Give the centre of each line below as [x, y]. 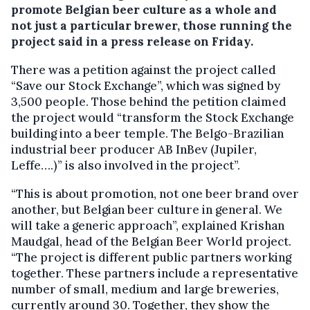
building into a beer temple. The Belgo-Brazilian [147, 134]
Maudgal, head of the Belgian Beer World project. [151, 242]
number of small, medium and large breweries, [145, 290]
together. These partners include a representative [155, 274]
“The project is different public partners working [151, 258]
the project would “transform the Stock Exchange [153, 118]
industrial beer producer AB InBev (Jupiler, [134, 150]
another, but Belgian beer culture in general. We [147, 210]
